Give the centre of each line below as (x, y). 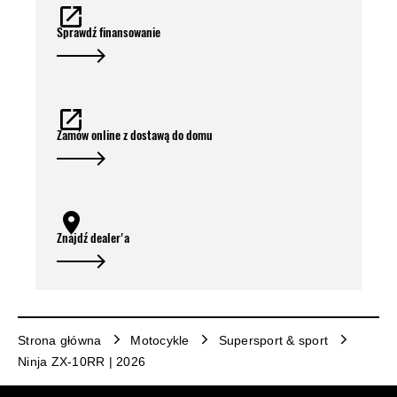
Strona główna (60, 340)
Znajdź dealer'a (93, 237)
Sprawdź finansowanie (109, 32)
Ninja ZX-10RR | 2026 (82, 361)
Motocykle (160, 340)
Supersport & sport (273, 340)
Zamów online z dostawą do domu (135, 135)
